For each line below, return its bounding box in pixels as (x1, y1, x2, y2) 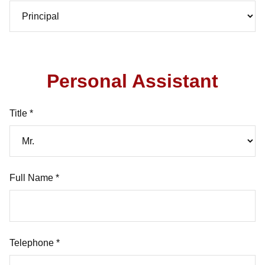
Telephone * (9, 238, 60, 248)
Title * (9, 108, 33, 118)
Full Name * (9, 173, 59, 183)
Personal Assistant (47, 70, 218, 92)
